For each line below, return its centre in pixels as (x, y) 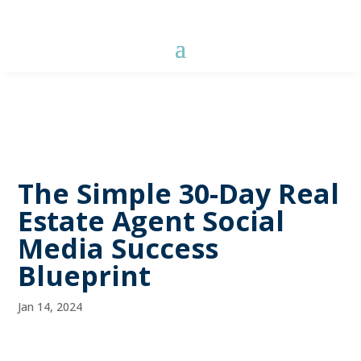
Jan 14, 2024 (50, 307)
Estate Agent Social (151, 221)
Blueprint (85, 276)
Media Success (118, 248)
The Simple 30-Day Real (179, 193)
